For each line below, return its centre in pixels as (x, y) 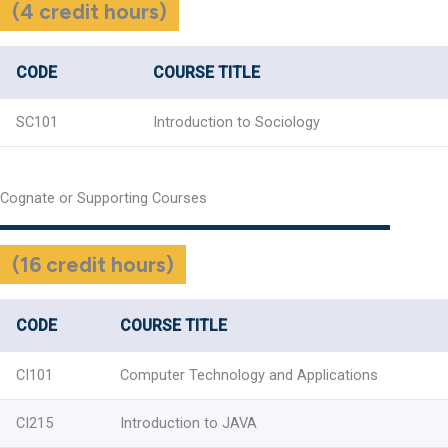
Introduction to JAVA (188, 422)
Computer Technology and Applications (249, 374)
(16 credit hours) (93, 264)
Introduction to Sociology (236, 121)
